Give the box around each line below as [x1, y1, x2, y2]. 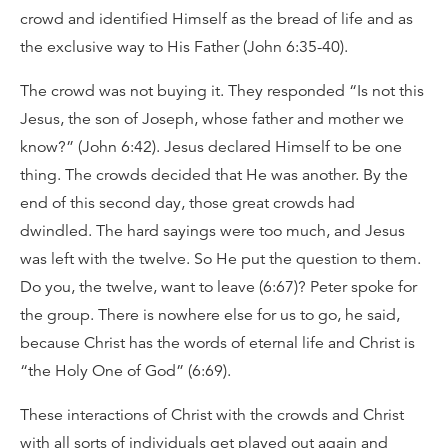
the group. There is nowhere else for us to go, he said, [20, 304, 400, 325]
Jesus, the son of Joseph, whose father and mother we [20, 108, 404, 129]
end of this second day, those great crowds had [20, 192, 355, 213]
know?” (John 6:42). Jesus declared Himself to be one [20, 136, 402, 157]
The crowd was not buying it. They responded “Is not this [20, 80, 424, 101]
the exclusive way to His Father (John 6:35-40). [20, 36, 348, 57]
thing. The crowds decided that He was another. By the [20, 164, 408, 185]
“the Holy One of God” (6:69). [20, 360, 231, 381]
